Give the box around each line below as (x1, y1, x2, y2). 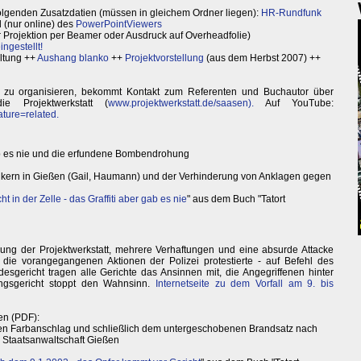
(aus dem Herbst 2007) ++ (204, 52, 321, 64)
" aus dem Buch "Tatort (187, 193, 285, 205)
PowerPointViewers (76, 19, 162, 31)
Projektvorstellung (125, 52, 204, 64)
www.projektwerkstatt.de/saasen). (107, 98, 254, 110)
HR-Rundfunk (261, 7, 322, 19)
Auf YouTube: (253, 98, 334, 110)
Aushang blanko (37, 52, 109, 64)
